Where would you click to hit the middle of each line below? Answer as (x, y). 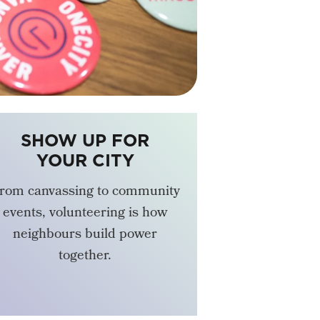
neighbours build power (85, 235)
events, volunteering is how (85, 214)
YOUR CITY (85, 160)
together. (85, 257)
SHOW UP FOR (85, 140)
